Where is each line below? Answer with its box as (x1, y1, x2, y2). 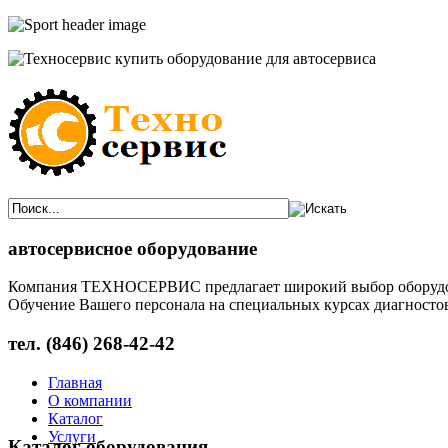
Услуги (48, 427, 96, 445)
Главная (48, 373, 102, 391)
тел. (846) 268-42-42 (8, 333, 175, 355)
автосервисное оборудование (8, 237, 257, 259)
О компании (48, 391, 132, 409)
